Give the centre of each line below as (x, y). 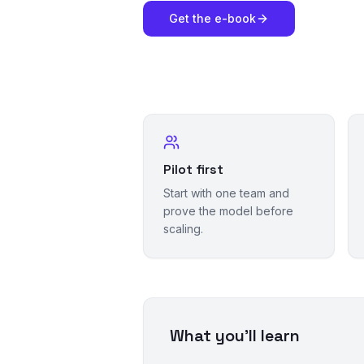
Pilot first (193, 169)
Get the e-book (212, 19)
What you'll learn (235, 335)
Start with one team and (226, 193)
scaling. (183, 228)
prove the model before (228, 210)
